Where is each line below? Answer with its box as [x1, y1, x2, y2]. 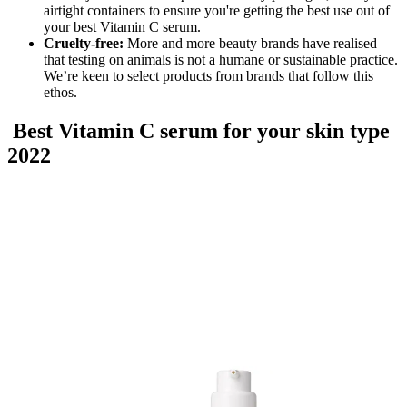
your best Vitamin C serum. [44, 18, 204, 35]
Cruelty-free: [44, 35, 124, 51]
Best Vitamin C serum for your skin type [7, 118, 390, 143]
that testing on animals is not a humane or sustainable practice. [44, 51, 398, 67]
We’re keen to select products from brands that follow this [44, 67, 373, 84]
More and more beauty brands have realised [124, 35, 377, 51]
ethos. [44, 84, 81, 100]
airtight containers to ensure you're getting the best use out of [44, 2, 390, 18]
